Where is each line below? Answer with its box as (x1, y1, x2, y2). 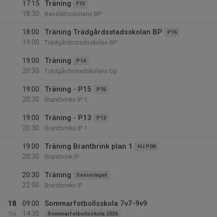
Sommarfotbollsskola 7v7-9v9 (45, 199, 147, 208)
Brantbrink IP (45, 153, 79, 160)
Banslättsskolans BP (45, 10, 101, 17)
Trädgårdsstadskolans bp (45, 67, 117, 75)
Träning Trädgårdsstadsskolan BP (45, 28, 162, 36)
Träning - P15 (45, 85, 92, 93)
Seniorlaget (76, 172, 107, 178)
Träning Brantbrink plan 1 (45, 142, 133, 151)
